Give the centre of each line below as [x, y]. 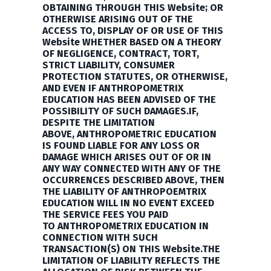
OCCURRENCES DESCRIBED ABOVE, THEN [133, 180]
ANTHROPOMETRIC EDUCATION [147, 134]
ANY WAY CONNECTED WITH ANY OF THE [132, 168]
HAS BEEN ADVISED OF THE [156, 100]
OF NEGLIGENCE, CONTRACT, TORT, [121, 54]
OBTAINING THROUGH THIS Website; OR [133, 8]
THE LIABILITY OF [82, 191]
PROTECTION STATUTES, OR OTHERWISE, [135, 77]
